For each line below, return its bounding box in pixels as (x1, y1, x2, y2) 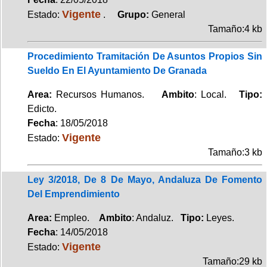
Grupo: (108, 9, 151, 20)
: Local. (194, 89, 240, 100)
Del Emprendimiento (27, 188, 120, 199)
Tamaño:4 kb (208, 23, 262, 34)
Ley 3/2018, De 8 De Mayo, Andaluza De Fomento (27, 174, 262, 185)
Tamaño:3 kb (208, 147, 262, 157)
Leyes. (206, 212, 234, 223)
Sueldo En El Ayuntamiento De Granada (27, 65, 207, 76)
